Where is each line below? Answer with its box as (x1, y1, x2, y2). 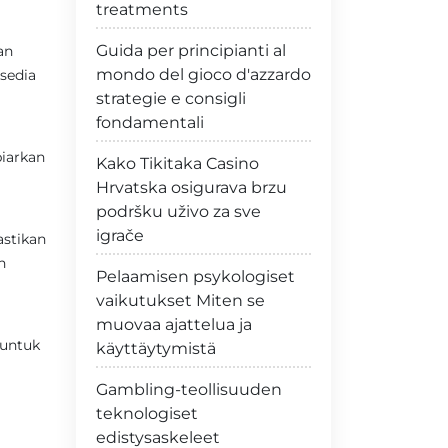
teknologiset (96, 404, 198, 423)
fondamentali (96, 113, 204, 132)
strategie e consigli (96, 89, 246, 108)
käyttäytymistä (96, 339, 216, 358)
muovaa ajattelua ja (96, 315, 252, 334)
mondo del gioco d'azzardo (96, 65, 311, 84)
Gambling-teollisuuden (96, 380, 282, 399)
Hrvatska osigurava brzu (96, 178, 287, 197)
